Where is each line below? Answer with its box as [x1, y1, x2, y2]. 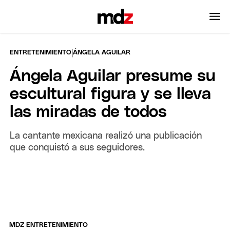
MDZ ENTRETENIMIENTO [9, 222, 88, 229]
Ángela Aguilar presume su [10, 68, 216, 85]
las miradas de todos [10, 104, 167, 121]
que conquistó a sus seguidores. [10, 143, 145, 152]
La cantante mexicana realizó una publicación [10, 131, 202, 141]
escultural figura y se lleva [10, 86, 212, 103]
